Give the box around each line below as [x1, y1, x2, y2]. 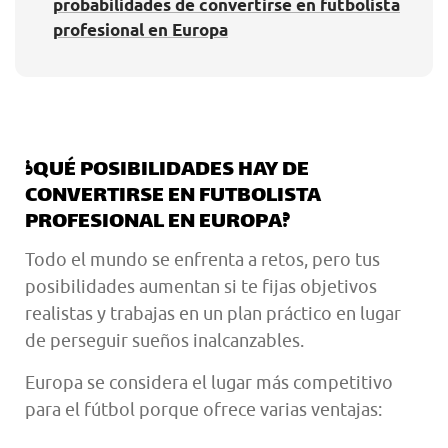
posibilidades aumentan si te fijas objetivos [25, 276, 377, 298]
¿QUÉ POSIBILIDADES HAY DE [25, 152, 309, 191]
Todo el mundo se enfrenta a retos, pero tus [25, 249, 380, 271]
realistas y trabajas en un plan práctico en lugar [25, 303, 401, 325]
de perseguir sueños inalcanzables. [25, 330, 304, 352]
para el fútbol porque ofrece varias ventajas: [25, 398, 382, 420]
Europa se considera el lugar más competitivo [25, 371, 393, 393]
